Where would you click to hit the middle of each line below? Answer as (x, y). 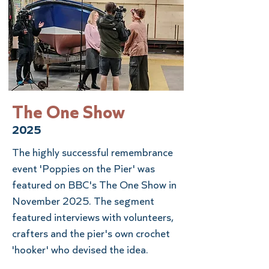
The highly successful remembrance (92, 152)
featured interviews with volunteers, (93, 217)
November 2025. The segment (83, 201)
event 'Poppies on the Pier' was (83, 168)
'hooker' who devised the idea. (80, 249)
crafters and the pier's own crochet (91, 233)
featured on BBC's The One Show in (94, 185)
